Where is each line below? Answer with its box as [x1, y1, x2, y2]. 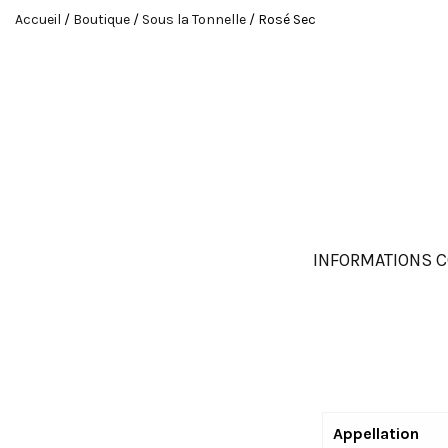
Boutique [73, 10, 130, 28]
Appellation [332, 423, 419, 443]
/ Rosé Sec [246, 10, 316, 28]
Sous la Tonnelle [142, 10, 246, 28]
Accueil [15, 10, 61, 28]
